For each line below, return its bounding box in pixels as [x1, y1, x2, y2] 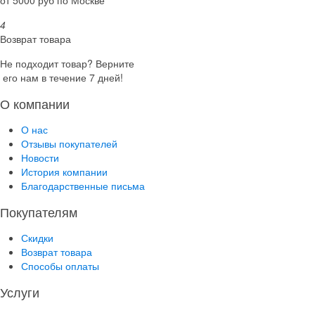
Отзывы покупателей [21, 136, 117, 150]
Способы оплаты [21, 258, 99, 273]
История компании [21, 164, 108, 179]
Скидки [21, 230, 53, 245]
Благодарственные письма [21, 178, 145, 193]
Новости [21, 150, 59, 165]
